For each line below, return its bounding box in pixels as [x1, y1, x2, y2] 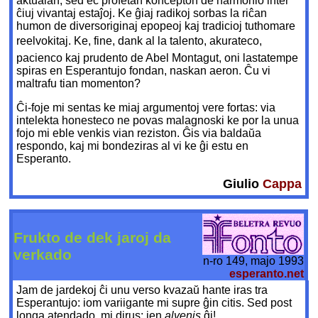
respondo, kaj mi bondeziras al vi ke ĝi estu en [16, 140, 249, 153]
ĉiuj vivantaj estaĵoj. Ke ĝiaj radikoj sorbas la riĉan [16, 7, 268, 20]
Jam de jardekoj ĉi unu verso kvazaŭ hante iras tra [16, 284, 268, 297]
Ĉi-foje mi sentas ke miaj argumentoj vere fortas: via [16, 102, 276, 114]
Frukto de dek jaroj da [13, 229, 172, 246]
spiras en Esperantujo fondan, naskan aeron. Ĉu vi [16, 65, 271, 77]
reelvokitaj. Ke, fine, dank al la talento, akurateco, [16, 35, 263, 48]
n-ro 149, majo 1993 [203, 254, 305, 267]
